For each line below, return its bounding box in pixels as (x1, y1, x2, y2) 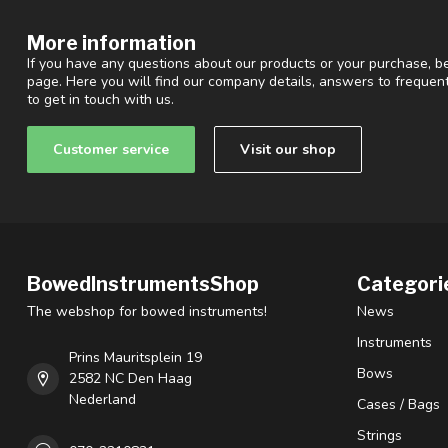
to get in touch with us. (27, 90, 174, 110)
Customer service (53, 140, 169, 160)
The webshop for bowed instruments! (27, 302, 267, 322)
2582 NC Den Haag (69, 369, 192, 389)
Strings (357, 426, 402, 446)
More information (27, 31, 196, 56)
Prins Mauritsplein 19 (69, 348, 202, 368)
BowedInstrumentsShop (27, 272, 259, 297)
